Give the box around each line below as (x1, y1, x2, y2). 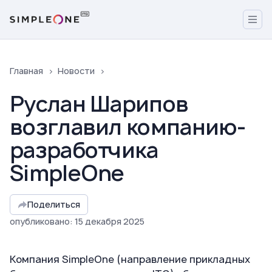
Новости (58, 65, 95, 76)
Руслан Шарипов (10, 89, 189, 118)
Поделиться (27, 199, 80, 210)
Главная (10, 65, 43, 76)
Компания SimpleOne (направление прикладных (10, 253, 250, 266)
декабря (85, 216, 121, 227)
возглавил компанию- (10, 112, 246, 141)
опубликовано (10, 216, 70, 227)
